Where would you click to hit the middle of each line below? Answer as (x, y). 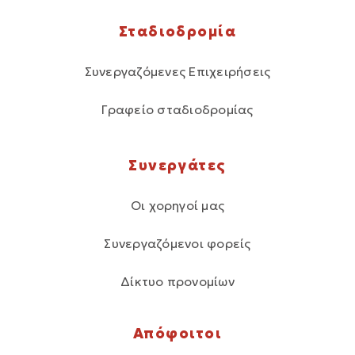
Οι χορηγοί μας (177, 205)
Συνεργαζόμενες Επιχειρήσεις (177, 71)
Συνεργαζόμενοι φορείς (177, 243)
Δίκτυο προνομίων (177, 281)
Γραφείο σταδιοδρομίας (177, 109)
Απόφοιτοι (177, 333)
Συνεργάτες (177, 165)
